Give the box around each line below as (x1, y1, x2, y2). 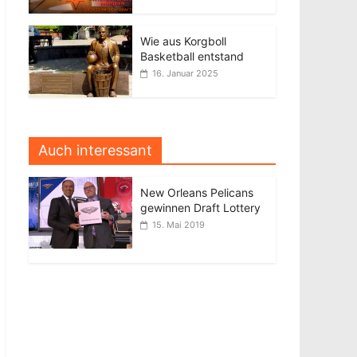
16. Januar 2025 (152, 68, 218, 79)
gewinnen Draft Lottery (140, 201, 261, 214)
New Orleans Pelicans (140, 186, 253, 199)
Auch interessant (38, 142, 152, 159)
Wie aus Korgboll (140, 34, 226, 48)
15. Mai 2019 (152, 219, 205, 230)
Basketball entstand (140, 49, 244, 63)
